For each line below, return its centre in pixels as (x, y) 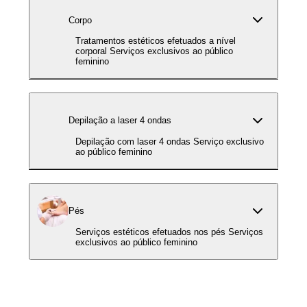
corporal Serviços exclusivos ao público (93, 51)
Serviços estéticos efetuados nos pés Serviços (152, 232)
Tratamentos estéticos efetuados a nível (156, 41)
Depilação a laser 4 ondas (120, 121)
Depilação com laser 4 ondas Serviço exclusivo (134, 141)
